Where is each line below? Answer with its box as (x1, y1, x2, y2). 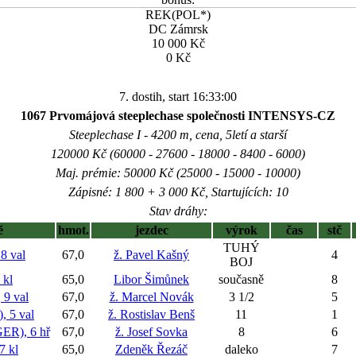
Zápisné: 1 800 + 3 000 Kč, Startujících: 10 (68, 185, 288, 199)
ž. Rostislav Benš (108, 308, 195, 321)
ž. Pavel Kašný (114, 248, 189, 261)
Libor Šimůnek (114, 273, 189, 286)
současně (219, 273, 264, 286)
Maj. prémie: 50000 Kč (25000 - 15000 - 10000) (56, 166, 300, 180)
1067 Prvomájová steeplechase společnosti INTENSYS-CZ (21, 109, 335, 122)
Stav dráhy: (149, 204, 207, 218)
